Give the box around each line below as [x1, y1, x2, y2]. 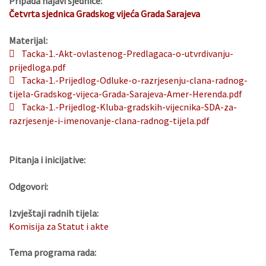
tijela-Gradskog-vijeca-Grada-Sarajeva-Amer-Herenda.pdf [9, 88, 242, 100]
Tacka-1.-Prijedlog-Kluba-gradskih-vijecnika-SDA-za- [21, 101, 237, 113]
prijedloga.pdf [9, 61, 66, 74]
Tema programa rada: [9, 246, 96, 259]
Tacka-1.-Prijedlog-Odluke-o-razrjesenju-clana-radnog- [21, 74, 248, 87]
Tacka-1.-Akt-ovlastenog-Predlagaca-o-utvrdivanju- [21, 47, 233, 60]
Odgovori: [9, 180, 48, 193]
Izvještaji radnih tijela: [9, 207, 99, 220]
